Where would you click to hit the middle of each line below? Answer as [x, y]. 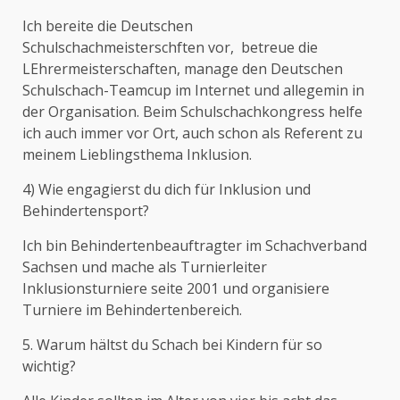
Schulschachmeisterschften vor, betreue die [170, 47]
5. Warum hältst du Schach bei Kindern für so [172, 345]
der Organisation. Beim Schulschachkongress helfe [192, 112]
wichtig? [49, 366]
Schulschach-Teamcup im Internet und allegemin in [193, 90]
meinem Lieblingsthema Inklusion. [137, 154]
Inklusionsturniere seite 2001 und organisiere [176, 288]
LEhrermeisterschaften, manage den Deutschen [183, 69]
